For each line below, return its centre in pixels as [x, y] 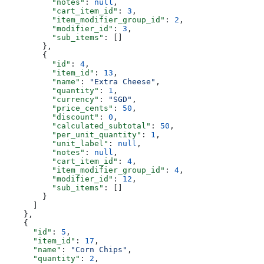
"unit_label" [57, 143]
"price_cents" [59, 108]
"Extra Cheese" [123, 81]
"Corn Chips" [99, 249]
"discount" [52, 117]
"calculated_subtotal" [78, 126]
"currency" [52, 99]
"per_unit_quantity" [73, 134]
